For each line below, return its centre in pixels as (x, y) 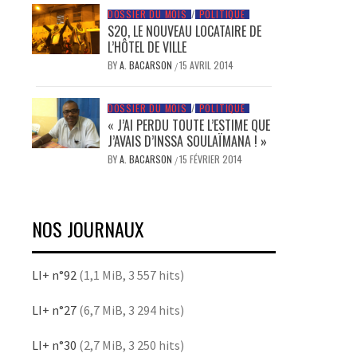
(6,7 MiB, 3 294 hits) (130, 310)
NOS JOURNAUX (88, 228)
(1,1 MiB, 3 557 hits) (130, 275)
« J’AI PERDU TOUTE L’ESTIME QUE (188, 125)
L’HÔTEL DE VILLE (147, 47)
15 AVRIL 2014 (206, 65)
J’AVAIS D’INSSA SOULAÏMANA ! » (187, 141)
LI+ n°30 (54, 345)
